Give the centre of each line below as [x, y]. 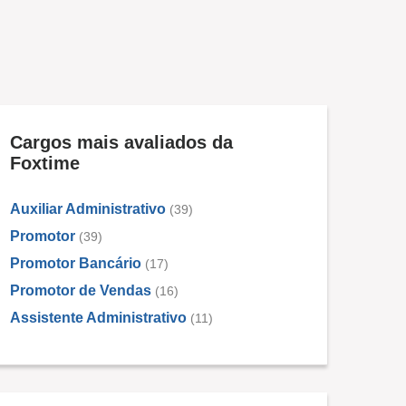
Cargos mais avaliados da [121, 143]
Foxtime [45, 164]
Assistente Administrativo [98, 318]
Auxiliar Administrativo [88, 209]
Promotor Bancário [76, 264]
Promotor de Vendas [81, 291]
